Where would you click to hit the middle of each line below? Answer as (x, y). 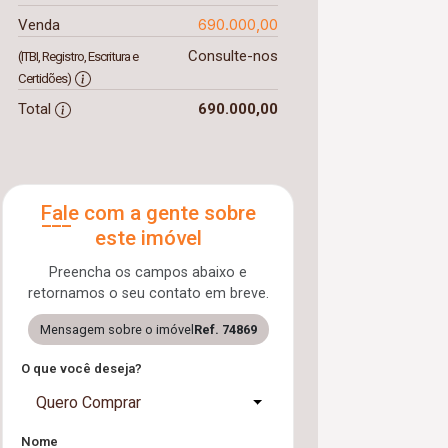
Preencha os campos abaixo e (148, 272)
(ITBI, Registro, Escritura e (78, 56)
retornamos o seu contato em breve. (148, 293)
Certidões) (44, 78)
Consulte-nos (232, 56)
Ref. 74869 (225, 329)
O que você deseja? (81, 368)
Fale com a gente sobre (148, 213)
